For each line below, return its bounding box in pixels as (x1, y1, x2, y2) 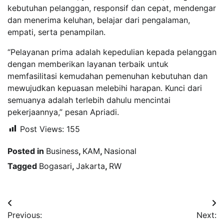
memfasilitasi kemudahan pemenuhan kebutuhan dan (7, 70, 207, 81)
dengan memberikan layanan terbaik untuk (7, 58, 168, 69)
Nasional (104, 145, 136, 156)
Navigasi (7, 197, 58, 212)
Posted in (7, 145, 46, 156)
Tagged (7, 160, 39, 171)
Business (46, 145, 78, 156)
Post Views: (20, 123, 64, 134)
